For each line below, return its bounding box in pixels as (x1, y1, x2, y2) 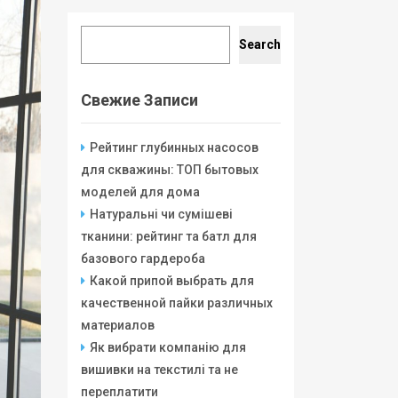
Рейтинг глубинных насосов (90, 140, 259, 155)
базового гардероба (81, 251, 205, 266)
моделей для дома (81, 185, 200, 199)
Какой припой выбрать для (90, 274, 254, 288)
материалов (81, 318, 155, 332)
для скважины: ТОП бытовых (81, 163, 259, 177)
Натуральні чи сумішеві (90, 207, 233, 221)
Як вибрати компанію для (90, 340, 246, 354)
